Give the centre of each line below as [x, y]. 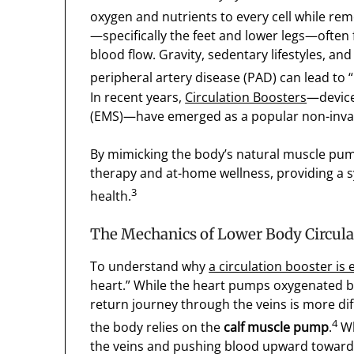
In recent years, [138, 97]
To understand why [150, 267]
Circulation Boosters [246, 97]
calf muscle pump [277, 328]
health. [111, 196]
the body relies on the [157, 328]
